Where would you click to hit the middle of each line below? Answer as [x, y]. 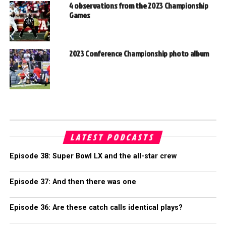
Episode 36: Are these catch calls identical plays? [96, 208]
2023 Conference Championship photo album [139, 54]
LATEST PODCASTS [113, 137]
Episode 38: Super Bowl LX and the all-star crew [93, 156]
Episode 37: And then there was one [73, 182]
